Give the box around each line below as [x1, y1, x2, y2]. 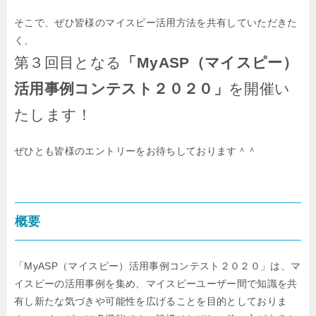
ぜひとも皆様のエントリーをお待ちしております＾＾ [14, 145, 257, 157]
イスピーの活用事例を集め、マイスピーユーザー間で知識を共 [14, 278, 298, 290]
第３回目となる [14, 54, 122, 71]
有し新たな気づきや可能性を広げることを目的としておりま [14, 296, 288, 308]
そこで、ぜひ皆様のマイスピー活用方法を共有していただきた [14, 17, 298, 29]
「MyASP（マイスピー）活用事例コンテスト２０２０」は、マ [14, 260, 301, 272]
